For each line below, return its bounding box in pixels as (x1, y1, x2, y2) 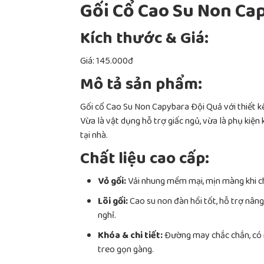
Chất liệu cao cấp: (80, 146, 209, 174)
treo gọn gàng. (98, 242, 154, 259)
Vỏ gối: (98, 174, 126, 190)
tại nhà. (80, 128, 108, 144)
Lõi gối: (98, 194, 128, 210)
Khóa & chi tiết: (98, 228, 163, 245)
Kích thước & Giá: (80, 25, 209, 54)
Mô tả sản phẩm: (80, 71, 202, 100)
